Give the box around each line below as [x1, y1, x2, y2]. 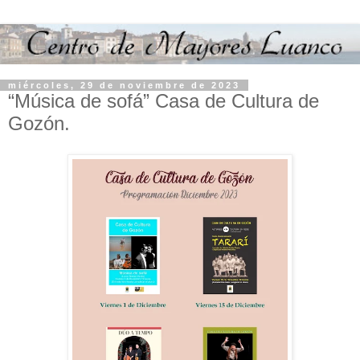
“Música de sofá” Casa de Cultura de [8, 90, 319, 112]
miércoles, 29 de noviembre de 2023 [8, 80, 240, 91]
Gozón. [8, 112, 70, 135]
